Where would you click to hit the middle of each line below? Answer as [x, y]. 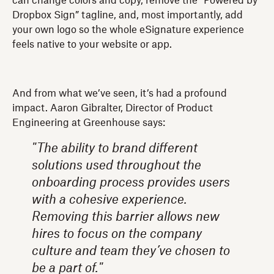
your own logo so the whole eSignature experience [128, 30]
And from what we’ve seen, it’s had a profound [120, 93]
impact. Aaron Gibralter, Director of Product [113, 108]
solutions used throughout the [117, 165]
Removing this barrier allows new [126, 217]
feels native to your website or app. [92, 44]
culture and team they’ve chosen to [131, 251]
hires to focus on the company [117, 234]
